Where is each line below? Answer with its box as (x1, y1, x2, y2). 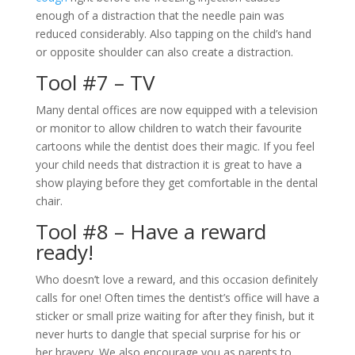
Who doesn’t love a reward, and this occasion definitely (35, 272, 318, 288)
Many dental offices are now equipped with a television (35, 102, 318, 118)
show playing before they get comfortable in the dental (35, 175, 318, 191)
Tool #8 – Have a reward (35, 217, 266, 246)
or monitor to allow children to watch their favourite (35, 120, 302, 136)
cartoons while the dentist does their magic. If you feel (35, 139, 315, 155)
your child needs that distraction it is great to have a (35, 157, 302, 173)
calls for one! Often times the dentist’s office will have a (35, 290, 319, 306)
